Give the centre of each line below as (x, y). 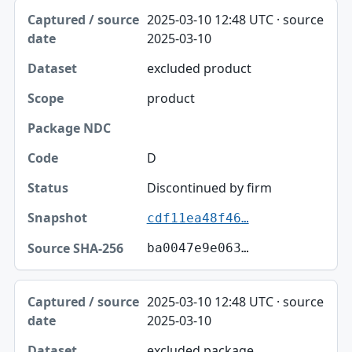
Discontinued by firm (209, 188)
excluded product (199, 69)
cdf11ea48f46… (198, 218)
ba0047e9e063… (198, 248)
